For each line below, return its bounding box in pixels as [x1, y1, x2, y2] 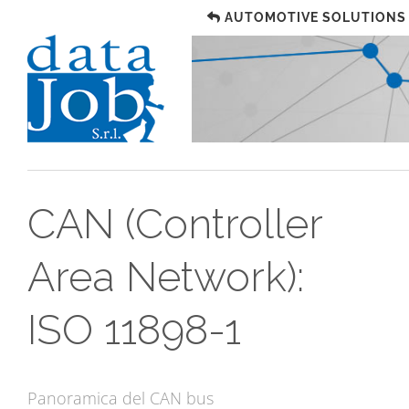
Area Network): [27, 253, 304, 302]
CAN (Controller [27, 200, 322, 249]
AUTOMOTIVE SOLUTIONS [225, 10, 406, 25]
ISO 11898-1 [27, 306, 241, 355]
